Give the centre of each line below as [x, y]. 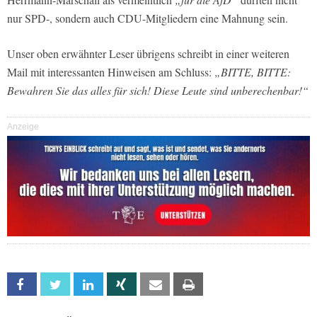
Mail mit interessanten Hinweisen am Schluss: [111, 72]
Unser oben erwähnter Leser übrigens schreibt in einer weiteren [148, 54]
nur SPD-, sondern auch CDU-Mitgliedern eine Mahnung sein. [148, 18]
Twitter [85, 285]
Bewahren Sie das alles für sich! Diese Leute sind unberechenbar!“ [158, 91]
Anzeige [23, 127]
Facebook [56, 285]
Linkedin [118, 285]
